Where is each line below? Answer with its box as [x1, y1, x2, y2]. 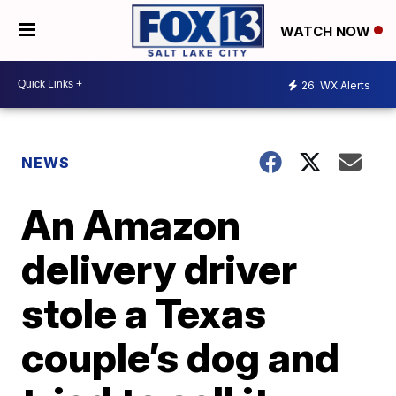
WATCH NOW [280, 22, 374, 40]
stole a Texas [21, 287, 267, 338]
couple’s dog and [21, 331, 340, 382]
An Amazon [21, 199, 241, 249]
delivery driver [21, 243, 298, 293]
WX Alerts [317, 79, 370, 93]
